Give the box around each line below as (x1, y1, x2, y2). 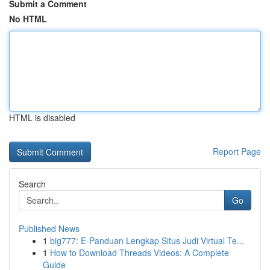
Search (19, 178, 46, 190)
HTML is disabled (9, 111, 75, 124)
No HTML (9, 13, 47, 25)
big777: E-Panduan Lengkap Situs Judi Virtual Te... (50, 234, 244, 246)
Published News (19, 222, 80, 234)
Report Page (213, 145, 261, 157)
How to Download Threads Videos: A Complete (50, 246, 229, 259)
